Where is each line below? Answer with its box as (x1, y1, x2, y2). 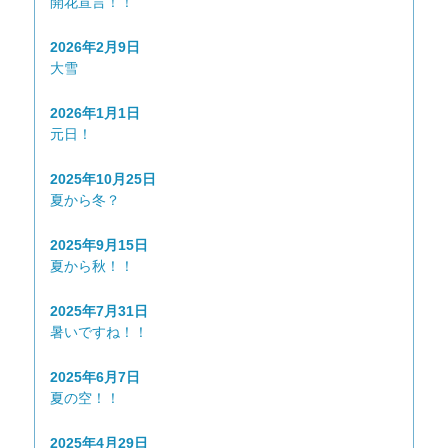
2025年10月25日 (50, 170, 156, 187)
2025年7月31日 (50, 302, 148, 319)
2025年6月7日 (50, 368, 140, 385)
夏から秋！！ (50, 257, 134, 274)
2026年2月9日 (50, 38, 140, 55)
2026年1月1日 (50, 104, 140, 121)
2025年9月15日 (50, 236, 148, 253)
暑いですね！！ (50, 323, 148, 340)
